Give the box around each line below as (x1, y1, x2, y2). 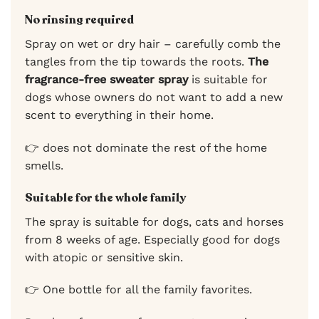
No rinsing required (25, 11, 134, 28)
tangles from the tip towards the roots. (25, 54, 248, 68)
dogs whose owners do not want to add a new (25, 90, 283, 104)
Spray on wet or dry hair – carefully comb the (25, 36, 281, 51)
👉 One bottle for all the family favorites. (25, 283, 252, 297)
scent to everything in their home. (25, 108, 214, 122)
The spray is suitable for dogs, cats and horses (25, 214, 283, 229)
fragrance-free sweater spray (25, 72, 188, 86)
